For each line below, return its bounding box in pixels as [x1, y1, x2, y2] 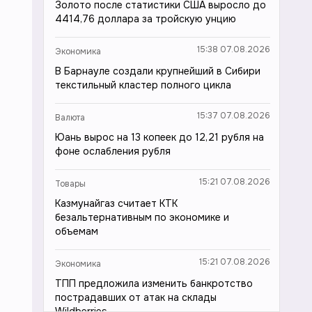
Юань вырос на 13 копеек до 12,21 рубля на [55, 131, 264, 143]
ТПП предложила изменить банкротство [55, 277, 253, 290]
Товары [55, 178, 86, 189]
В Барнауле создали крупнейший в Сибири [55, 65, 260, 77]
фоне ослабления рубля [55, 145, 171, 157]
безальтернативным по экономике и [55, 211, 229, 224]
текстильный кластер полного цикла [55, 79, 231, 91]
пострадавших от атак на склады [55, 291, 217, 304]
